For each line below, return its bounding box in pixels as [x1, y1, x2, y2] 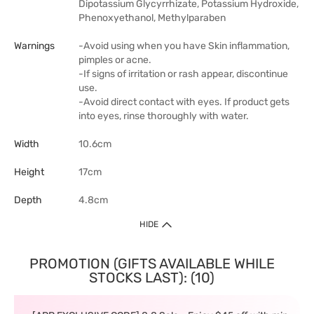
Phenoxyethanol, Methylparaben [78, 12, 226, 24]
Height [14, 166, 44, 178]
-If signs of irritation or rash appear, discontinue [78, 68, 288, 80]
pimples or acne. [78, 54, 151, 66]
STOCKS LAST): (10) [89, 269, 214, 286]
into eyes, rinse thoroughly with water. [78, 110, 249, 122]
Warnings [14, 40, 55, 52]
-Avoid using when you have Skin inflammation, [78, 40, 289, 52]
